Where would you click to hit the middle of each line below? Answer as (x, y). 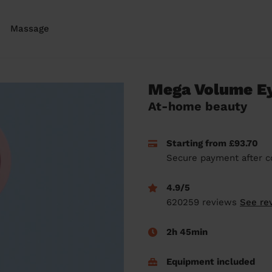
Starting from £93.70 (212, 143)
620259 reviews (203, 202)
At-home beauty (198, 106)
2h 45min (187, 232)
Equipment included (211, 262)
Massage (30, 29)
